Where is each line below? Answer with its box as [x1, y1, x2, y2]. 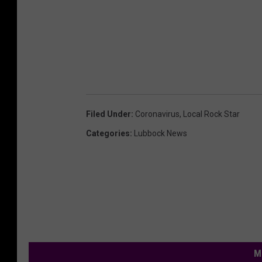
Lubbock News [134, 128, 187, 138]
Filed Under [86, 109, 131, 119]
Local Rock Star [183, 109, 240, 119]
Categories [86, 128, 130, 138]
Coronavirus [135, 109, 180, 119]
